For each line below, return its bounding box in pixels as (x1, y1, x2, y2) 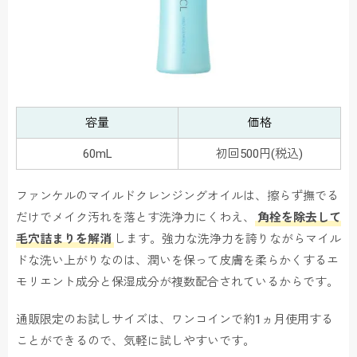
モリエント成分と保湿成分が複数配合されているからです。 (16, 275, 339, 290)
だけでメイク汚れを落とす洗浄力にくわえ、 (16, 210, 255, 226)
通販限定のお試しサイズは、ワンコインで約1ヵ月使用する (16, 312, 333, 328)
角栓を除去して (257, 210, 341, 226)
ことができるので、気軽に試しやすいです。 (16, 334, 255, 349)
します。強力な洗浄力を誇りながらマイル (114, 232, 341, 247)
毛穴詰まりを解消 (16, 232, 112, 247)
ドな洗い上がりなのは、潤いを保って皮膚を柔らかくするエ (16, 253, 339, 269)
